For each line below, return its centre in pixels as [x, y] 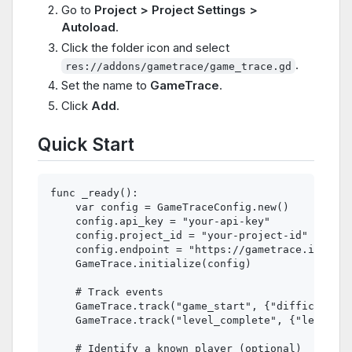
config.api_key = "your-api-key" [160, 222]
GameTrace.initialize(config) [151, 264]
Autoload [88, 27]
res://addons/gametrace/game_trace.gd [179, 66]
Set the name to [106, 85]
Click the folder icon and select [145, 48]
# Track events [107, 292]
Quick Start [86, 144]
